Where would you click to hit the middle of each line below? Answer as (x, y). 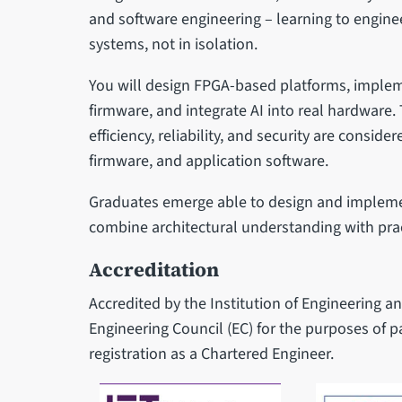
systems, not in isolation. (173, 45)
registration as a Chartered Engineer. (211, 354)
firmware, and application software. (208, 162)
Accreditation (153, 270)
